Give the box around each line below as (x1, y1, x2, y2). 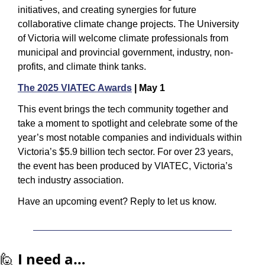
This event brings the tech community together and (18, 104, 228, 114)
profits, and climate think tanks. (18, 61, 146, 72)
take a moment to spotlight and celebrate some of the (18, 118, 238, 128)
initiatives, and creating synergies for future (18, 4, 196, 15)
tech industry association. (18, 174, 124, 185)
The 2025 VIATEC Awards (18, 82, 132, 93)
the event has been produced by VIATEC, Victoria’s (18, 160, 232, 171)
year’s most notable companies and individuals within (18, 132, 242, 143)
